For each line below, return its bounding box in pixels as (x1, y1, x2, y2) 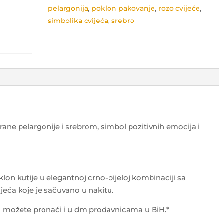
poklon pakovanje (91, 4, 155, 13)
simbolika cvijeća (48, 16, 109, 25)
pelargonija (48, 4, 88, 13)
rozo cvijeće (158, 4, 200, 13)
